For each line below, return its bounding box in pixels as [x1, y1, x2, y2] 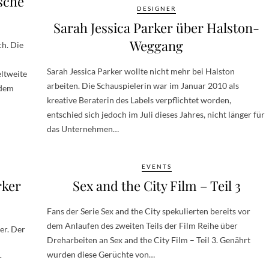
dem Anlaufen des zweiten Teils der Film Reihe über [47, 220, 238, 231]
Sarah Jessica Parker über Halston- [53, 18, 259, 37]
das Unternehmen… [47, 123, 119, 134]
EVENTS [141, 162, 172, 170]
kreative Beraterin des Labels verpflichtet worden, [47, 94, 231, 105]
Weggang [130, 36, 183, 55]
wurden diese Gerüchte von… [47, 249, 155, 259]
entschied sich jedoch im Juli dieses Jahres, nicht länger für [47, 109, 265, 119]
